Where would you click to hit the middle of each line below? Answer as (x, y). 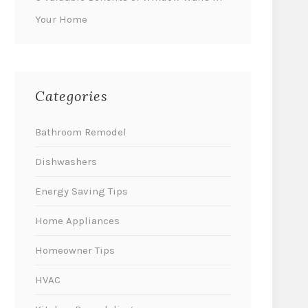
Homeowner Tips (75, 250)
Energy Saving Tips (81, 191)
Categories (71, 96)
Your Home (61, 19)
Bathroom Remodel (81, 132)
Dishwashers (66, 161)
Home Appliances (77, 220)
